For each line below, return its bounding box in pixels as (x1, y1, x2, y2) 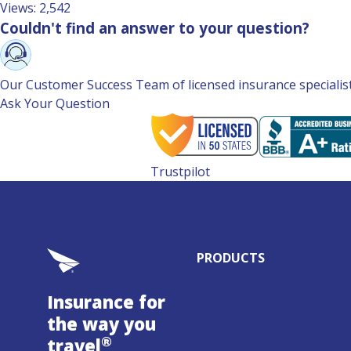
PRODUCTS (196, 249, 265, 266)
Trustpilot (150, 163, 210, 180)
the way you (47, 312, 156, 335)
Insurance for (47, 290, 165, 313)
